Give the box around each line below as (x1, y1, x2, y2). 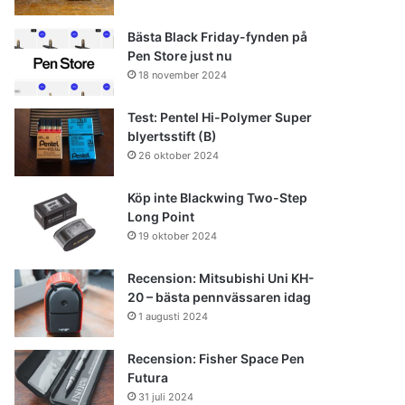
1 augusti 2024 (138, 309, 209, 323)
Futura (127, 369, 169, 385)
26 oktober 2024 (138, 148, 220, 162)
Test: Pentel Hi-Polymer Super (127, 108, 313, 125)
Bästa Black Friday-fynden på (127, 28, 308, 44)
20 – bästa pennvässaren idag (127, 288, 312, 305)
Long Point (127, 208, 195, 224)
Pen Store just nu (127, 47, 233, 63)
